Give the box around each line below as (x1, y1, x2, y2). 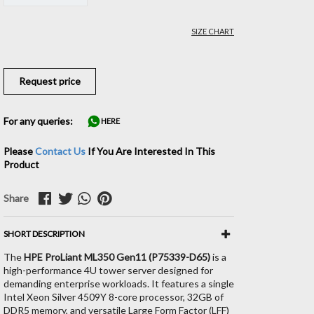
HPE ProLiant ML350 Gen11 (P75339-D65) (23, 250, 210, 263)
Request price (18, 74, 81, 87)
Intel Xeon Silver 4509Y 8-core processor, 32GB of (3, 290, 224, 303)
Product (3, 158, 39, 170)
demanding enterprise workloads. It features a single (3, 277, 234, 289)
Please (3, 144, 33, 157)
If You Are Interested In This (87, 144, 215, 157)
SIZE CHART (191, 26, 234, 36)
